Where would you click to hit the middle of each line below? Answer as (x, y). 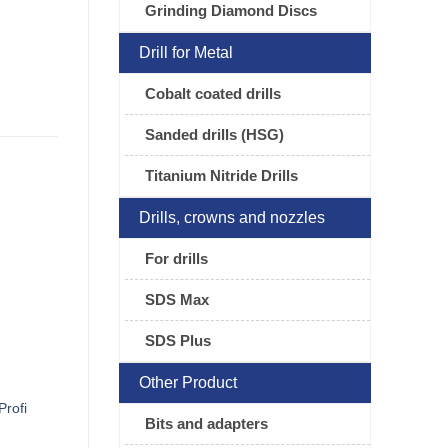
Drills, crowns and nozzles (231, 218)
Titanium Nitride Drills (221, 176)
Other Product (187, 383)
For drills (176, 259)
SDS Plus (177, 341)
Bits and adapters (206, 424)
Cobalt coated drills (212, 94)
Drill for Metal (185, 53)
